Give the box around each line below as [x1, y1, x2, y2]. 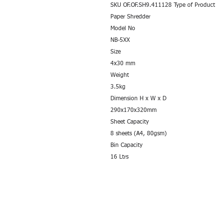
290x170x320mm [110, 108, 157, 113]
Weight [110, 73, 129, 78]
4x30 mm [110, 61, 135, 67]
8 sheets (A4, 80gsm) [110, 131, 167, 137]
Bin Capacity [110, 143, 143, 148]
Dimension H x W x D [110, 96, 166, 102]
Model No [110, 26, 135, 32]
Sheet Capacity [110, 119, 149, 125]
